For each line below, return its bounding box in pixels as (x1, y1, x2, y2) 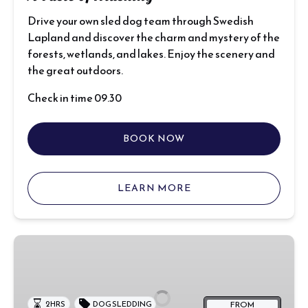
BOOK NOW (123, 131, 185, 146)
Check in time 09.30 (27, 89, 122, 106)
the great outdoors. (27, 62, 123, 78)
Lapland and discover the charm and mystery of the (27, 29, 280, 45)
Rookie (14, 235, 48, 252)
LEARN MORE (117, 181, 191, 195)
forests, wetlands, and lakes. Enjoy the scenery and (27, 45, 275, 62)
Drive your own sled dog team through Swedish (27, 12, 254, 29)
